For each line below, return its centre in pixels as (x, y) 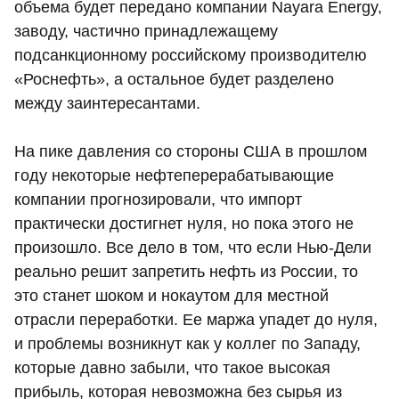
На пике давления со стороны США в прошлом (191, 152)
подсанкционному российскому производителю (191, 56)
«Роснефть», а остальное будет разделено (174, 80)
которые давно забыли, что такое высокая (172, 368)
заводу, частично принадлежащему (146, 32)
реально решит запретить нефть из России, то (186, 272)
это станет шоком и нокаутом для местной (171, 296)
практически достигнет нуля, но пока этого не (184, 224)
